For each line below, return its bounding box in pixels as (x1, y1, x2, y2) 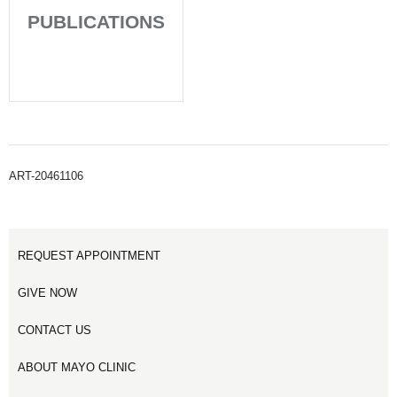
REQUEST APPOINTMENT (18, 248, 160, 262)
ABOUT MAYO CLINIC (18, 360, 136, 374)
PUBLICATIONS (27, 11, 165, 32)
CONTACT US (18, 323, 91, 337)
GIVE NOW (18, 285, 77, 300)
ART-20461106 (9, 168, 83, 183)
